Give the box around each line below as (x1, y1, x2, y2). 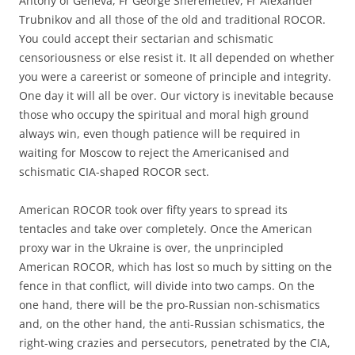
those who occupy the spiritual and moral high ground (19, 106, 309, 122)
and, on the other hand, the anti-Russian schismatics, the (19, 315, 325, 331)
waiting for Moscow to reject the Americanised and (19, 144, 289, 160)
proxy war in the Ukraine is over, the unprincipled (19, 239, 284, 255)
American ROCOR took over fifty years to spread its (19, 201, 288, 217)
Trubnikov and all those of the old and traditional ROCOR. (19, 11, 326, 27)
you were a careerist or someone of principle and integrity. (19, 68, 331, 84)
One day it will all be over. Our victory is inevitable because (19, 87, 334, 103)
